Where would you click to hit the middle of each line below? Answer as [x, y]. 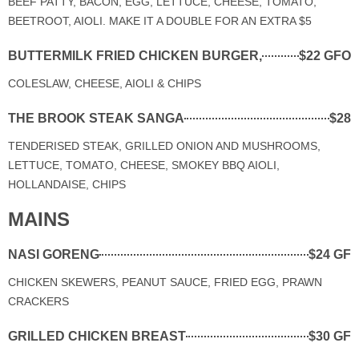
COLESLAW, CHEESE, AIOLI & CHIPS [105, 83]
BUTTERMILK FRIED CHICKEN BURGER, [135, 55]
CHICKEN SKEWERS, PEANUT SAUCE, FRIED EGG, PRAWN [165, 282]
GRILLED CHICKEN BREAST [97, 336]
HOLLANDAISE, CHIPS [67, 184]
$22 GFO [325, 55]
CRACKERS [38, 301]
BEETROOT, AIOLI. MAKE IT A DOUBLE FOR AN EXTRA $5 [160, 20]
